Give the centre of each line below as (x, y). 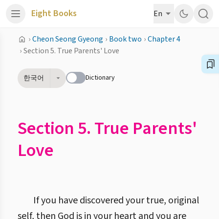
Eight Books (54, 13)
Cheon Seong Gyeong (68, 39)
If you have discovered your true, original (116, 200)
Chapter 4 (164, 39)
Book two (125, 39)
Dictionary (100, 78)
